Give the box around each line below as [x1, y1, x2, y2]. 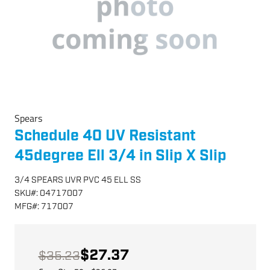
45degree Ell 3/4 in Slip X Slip [14, 146, 227, 166]
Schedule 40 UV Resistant [14, 126, 196, 146]
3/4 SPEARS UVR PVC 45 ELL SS [14, 174, 141, 186]
